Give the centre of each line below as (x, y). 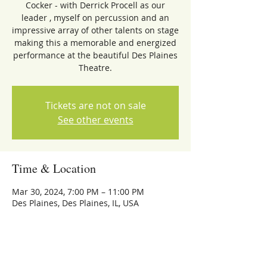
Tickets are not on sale (95, 105)
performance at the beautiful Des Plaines (95, 55)
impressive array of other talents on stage (95, 30)
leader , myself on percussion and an (95, 18)
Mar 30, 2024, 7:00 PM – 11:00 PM (78, 192)
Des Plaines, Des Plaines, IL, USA (75, 203)
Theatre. (95, 68)
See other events (95, 120)
